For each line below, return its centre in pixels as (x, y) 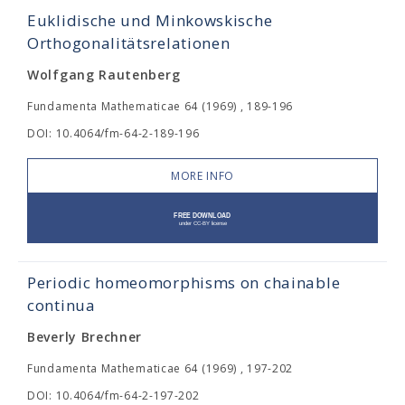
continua (61, 305)
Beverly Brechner (85, 337)
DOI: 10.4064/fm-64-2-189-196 (113, 133)
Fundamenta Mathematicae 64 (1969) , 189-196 (160, 106)
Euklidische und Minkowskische (150, 20)
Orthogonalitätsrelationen (129, 43)
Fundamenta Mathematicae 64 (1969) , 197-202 (160, 368)
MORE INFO (202, 176)
